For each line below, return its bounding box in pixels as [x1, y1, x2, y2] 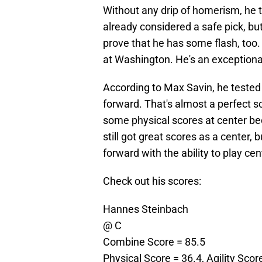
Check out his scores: [103, 175, 201, 188]
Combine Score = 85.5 [103, 236, 205, 249]
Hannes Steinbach [103, 203, 188, 216]
